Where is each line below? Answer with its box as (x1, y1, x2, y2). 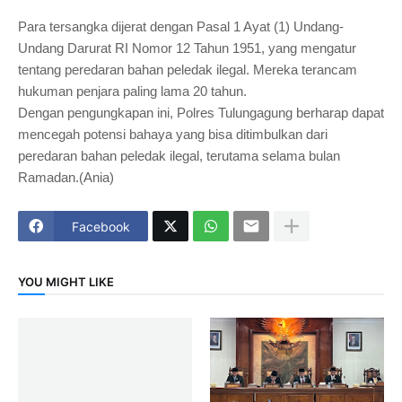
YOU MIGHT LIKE (18, 274, 114, 289)
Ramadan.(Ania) (18, 170, 114, 186)
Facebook (72, 218, 130, 234)
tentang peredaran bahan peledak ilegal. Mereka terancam (18, 62, 357, 78)
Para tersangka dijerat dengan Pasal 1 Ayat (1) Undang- (18, 19, 344, 35)
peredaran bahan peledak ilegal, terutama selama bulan (18, 148, 340, 164)
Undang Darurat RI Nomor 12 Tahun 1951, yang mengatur (18, 40, 356, 57)
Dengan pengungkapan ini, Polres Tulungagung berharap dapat (18, 105, 384, 121)
